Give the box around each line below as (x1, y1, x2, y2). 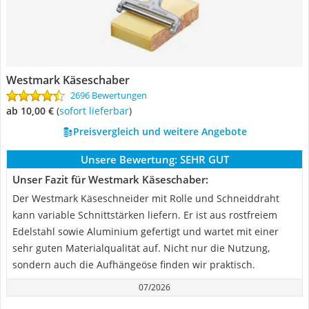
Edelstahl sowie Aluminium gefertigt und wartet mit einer (12, 225, 279, 238)
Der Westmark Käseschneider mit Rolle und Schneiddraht (12, 192, 279, 205)
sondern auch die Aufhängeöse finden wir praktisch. (12, 258, 255, 271)
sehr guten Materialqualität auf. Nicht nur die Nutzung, (12, 241, 270, 255)
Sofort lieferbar (64, 104, 129, 117)
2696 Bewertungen (70, 89, 147, 101)
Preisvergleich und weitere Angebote (72, 125, 247, 138)
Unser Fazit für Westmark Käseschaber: (12, 172, 208, 186)
